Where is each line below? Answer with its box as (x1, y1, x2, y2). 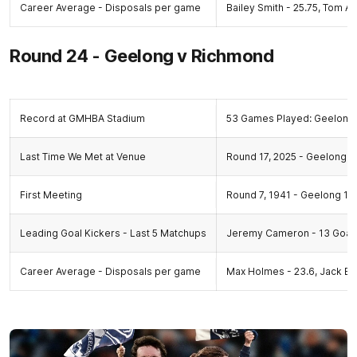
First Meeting (20, 188, 82, 201)
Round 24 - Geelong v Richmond (10, 45, 274, 66)
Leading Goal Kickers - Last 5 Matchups (20, 226, 206, 239)
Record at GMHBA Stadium (20, 112, 145, 124)
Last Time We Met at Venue (20, 150, 146, 163)
